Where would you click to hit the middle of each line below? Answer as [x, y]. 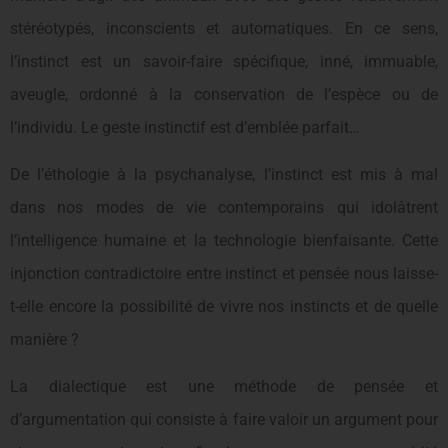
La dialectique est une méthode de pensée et [224, 387]
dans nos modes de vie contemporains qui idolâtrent [224, 208]
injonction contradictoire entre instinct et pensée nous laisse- [224, 274]
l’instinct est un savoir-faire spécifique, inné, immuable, [224, 61]
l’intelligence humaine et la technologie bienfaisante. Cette [224, 241]
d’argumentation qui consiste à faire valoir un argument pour [224, 420]
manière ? [44, 340]
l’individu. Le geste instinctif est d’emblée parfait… [185, 127]
